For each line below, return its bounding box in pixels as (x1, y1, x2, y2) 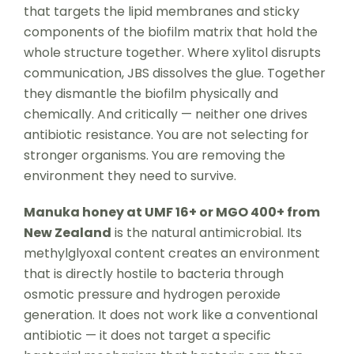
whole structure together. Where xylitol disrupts (23, 43, 321, 62)
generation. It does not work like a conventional (23, 305, 318, 324)
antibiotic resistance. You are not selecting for (23, 125, 309, 144)
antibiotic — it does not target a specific (23, 326, 271, 345)
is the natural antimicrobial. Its (111, 223, 302, 242)
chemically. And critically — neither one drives (23, 104, 307, 123)
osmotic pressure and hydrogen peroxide (23, 284, 281, 303)
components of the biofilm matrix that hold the (23, 22, 318, 41)
